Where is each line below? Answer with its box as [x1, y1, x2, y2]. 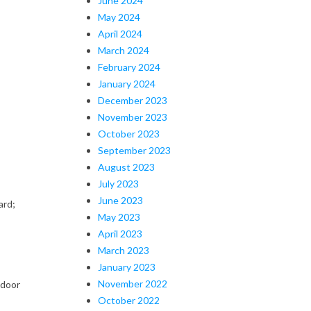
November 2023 [98, 110, 167, 123]
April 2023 [98, 227, 142, 239]
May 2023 [98, 210, 140, 223]
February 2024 [98, 60, 160, 73]
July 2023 [98, 177, 139, 190]
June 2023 [98, 194, 143, 206]
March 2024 [98, 44, 149, 56]
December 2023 [98, 94, 167, 106]
